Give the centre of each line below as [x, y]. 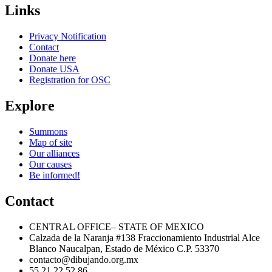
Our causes [50, 165]
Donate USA [54, 69]
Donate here [53, 58]
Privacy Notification [68, 36]
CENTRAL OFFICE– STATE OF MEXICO [117, 226]
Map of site [51, 143]
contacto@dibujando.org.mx [84, 259]
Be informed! [55, 175]
